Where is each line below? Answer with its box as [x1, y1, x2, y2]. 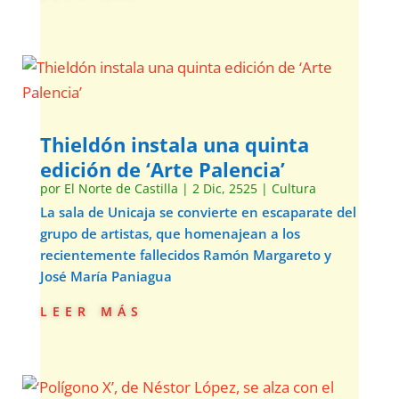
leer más [39, 297, 143, 322]
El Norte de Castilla [63, 180, 178, 197]
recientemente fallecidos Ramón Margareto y [39, 246, 331, 264]
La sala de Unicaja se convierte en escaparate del [39, 203, 356, 221]
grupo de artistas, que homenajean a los [39, 224, 300, 242]
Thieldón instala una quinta [39, 131, 309, 158]
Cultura [271, 180, 316, 197]
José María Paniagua [39, 267, 172, 285]
